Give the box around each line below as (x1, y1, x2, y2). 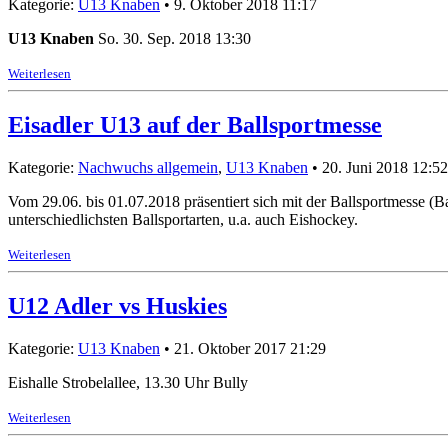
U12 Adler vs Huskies (8, 293, 227, 320)
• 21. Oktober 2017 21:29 (160, 340, 326, 358)
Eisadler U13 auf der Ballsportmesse (8, 112, 382, 139)
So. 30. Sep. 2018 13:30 (94, 30, 255, 48)
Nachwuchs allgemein (78, 159, 218, 177)
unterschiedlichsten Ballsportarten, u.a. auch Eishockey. (8, 211, 358, 229)
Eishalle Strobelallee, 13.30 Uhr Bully (8, 374, 248, 392)
